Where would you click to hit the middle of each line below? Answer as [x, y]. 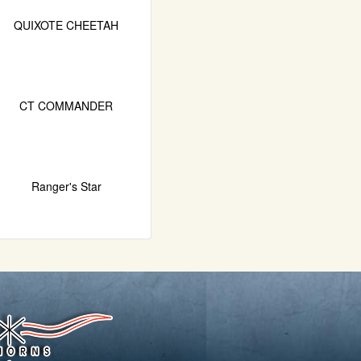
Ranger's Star [66, 186]
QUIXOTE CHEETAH [66, 25]
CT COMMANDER [66, 105]
